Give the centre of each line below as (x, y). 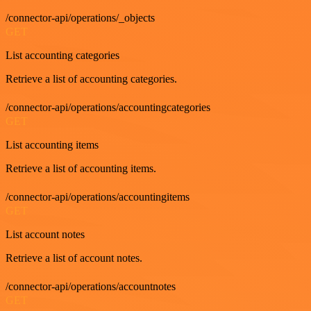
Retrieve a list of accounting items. (81, 168)
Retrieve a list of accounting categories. (91, 78)
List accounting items (52, 144)
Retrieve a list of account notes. (74, 258)
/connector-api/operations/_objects (80, 17)
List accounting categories (62, 55)
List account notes (45, 234)
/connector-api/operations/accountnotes (91, 286)
